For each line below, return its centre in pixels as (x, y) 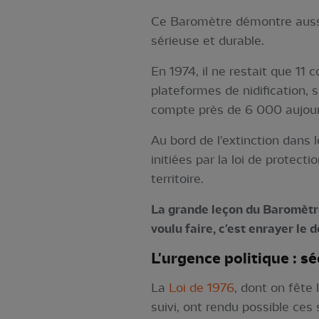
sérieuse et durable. (207, 41)
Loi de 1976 (201, 288)
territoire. (178, 179)
